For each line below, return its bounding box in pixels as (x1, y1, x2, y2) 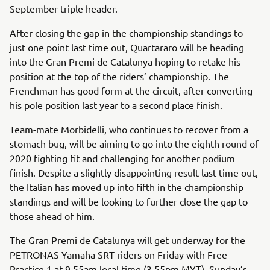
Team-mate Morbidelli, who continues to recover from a (10, 123, 248, 135)
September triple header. (10, 2, 118, 14)
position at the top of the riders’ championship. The (10, 70, 229, 82)
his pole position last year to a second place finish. (10, 99, 222, 111)
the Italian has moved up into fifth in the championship (10, 181, 243, 193)
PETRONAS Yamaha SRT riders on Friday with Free (10, 248, 227, 260)
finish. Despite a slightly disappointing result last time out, (10, 166, 258, 178)
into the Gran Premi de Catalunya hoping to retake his (10, 55, 240, 67)
